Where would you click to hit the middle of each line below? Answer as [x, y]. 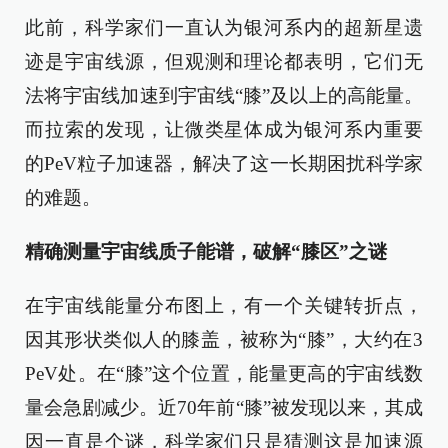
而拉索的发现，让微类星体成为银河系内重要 [224, 129]
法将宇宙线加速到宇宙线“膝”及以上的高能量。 [224, 95]
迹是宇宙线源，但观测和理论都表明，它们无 [224, 61]
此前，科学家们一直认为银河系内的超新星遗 [224, 27]
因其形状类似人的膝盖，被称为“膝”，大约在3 [224, 339]
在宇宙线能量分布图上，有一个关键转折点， [224, 305]
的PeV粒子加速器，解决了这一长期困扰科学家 [224, 163]
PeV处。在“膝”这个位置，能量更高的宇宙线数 [224, 373]
